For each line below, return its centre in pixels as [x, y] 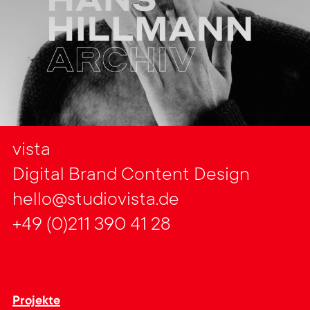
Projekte [36, 301]
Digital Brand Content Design [131, 175]
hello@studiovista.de [96, 200]
